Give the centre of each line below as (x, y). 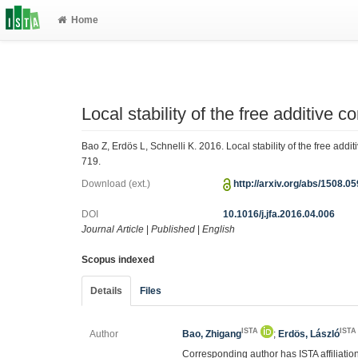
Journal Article (113, 229)
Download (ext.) (116, 184)
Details (106, 291)
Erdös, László (309, 334)
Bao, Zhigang (212, 334)
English (219, 229)
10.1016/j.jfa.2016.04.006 (279, 214)
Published (173, 229)
